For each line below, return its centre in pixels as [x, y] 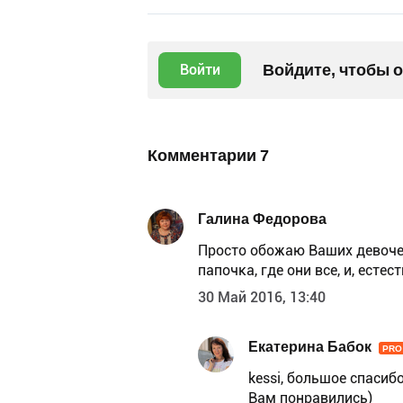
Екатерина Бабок [310, 347]
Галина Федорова [262, 219]
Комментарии [204, 155]
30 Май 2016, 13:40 [262, 297]
